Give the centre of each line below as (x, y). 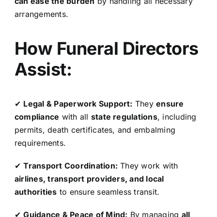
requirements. (40, 143)
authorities (36, 192)
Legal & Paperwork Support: (78, 103)
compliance (37, 116)
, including (177, 116)
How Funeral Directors (106, 48)
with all (75, 116)
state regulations (124, 116)
